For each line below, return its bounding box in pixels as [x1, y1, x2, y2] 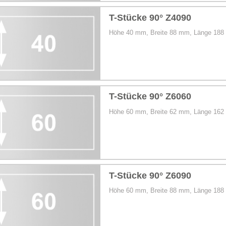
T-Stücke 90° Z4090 [109, 12, 192, 23]
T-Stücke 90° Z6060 [109, 91, 192, 102]
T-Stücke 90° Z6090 [109, 170, 192, 181]
